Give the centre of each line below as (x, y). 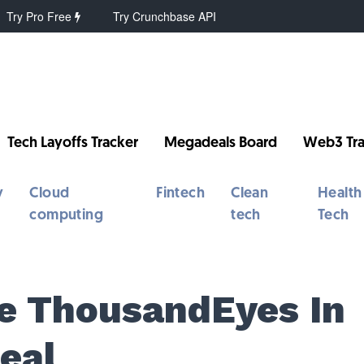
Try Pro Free (41, 16)
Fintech (181, 194)
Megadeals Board (221, 143)
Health (340, 194)
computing (67, 216)
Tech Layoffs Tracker (73, 143)
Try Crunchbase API (165, 16)
